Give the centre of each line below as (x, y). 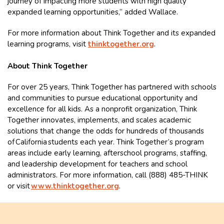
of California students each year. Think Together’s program (106, 142)
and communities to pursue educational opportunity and (102, 98)
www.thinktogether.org (75, 186)
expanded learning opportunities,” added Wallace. (93, 12)
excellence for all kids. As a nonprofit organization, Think (102, 109)
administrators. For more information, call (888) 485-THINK (108, 175)
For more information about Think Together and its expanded (111, 33)
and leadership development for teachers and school (97, 164)
